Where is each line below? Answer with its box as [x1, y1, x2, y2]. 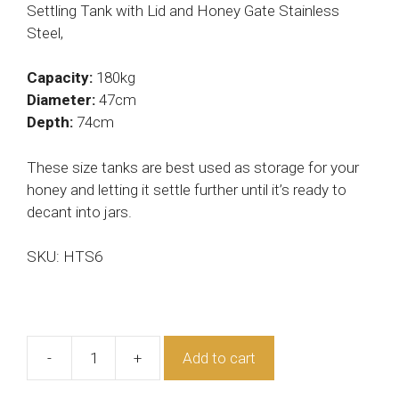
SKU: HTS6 [27, 248, 102, 266]
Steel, [27, 23, 63, 42]
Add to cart [183, 348, 256, 367]
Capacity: [27, 69, 93, 87]
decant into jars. [27, 202, 132, 221]
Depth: [27, 113, 77, 132]
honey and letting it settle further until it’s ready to [27, 180, 346, 199]
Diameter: [27, 91, 95, 110]
